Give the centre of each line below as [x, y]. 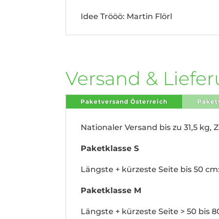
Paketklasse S [110, 148]
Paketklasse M [111, 190]
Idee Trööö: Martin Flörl [127, 16]
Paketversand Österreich [124, 101]
